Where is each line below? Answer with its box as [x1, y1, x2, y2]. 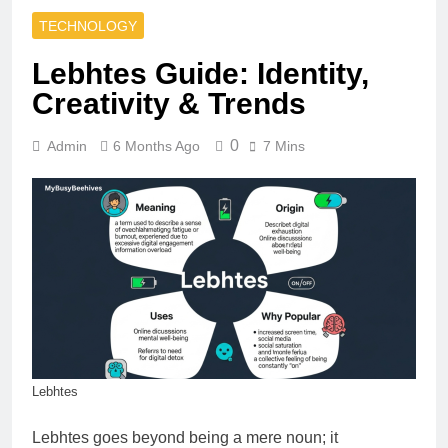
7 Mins [263, 137, 305, 154]
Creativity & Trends [32, 86, 306, 120]
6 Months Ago [113, 137, 200, 154]
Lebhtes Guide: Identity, [32, 56, 369, 90]
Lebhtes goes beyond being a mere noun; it [32, 428, 338, 446]
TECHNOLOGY [39, 17, 137, 34]
